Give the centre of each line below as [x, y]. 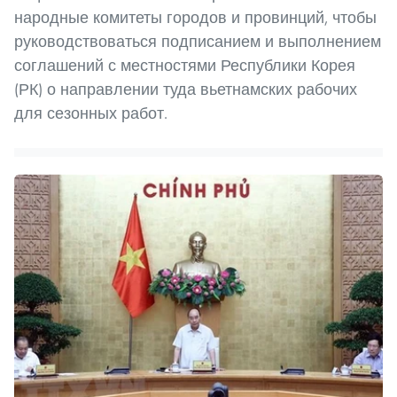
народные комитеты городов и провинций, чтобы [195, 17]
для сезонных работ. [91, 113]
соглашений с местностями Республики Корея [185, 65]
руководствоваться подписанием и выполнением [198, 41]
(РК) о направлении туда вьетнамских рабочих [186, 89]
